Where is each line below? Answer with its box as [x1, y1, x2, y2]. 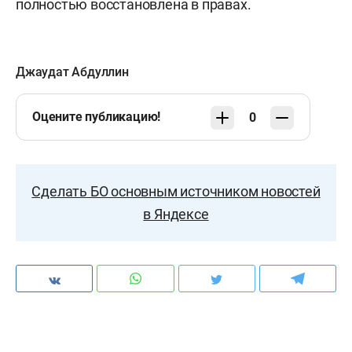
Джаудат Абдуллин [16, 64, 129, 79]
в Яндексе [143, 206, 209, 222]
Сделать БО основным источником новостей [31, 183, 321, 200]
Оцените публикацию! [32, 109, 161, 124]
